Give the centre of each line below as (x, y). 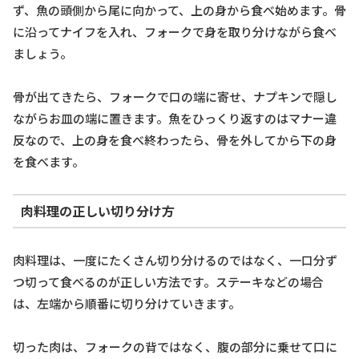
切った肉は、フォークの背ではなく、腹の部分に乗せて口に (175, 346)
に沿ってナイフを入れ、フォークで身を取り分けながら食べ (175, 31)
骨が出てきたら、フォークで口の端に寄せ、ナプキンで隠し (175, 96)
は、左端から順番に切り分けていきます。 (127, 303)
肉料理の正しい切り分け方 (97, 211)
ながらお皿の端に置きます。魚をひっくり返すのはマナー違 (175, 118)
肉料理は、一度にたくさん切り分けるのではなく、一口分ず (175, 260)
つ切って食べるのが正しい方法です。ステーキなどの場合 (168, 281)
